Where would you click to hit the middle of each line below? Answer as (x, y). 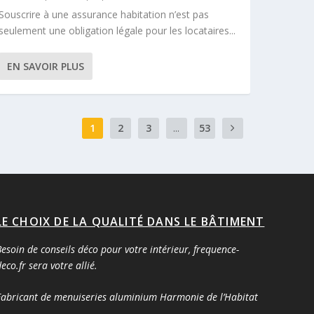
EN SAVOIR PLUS (46, 66)
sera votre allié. (61, 265)
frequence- (216, 249)
